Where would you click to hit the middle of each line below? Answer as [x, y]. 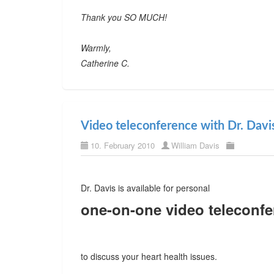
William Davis [195, 145]
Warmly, [96, 48]
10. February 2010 [123, 145]
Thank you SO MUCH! [124, 17]
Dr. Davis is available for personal [145, 188]
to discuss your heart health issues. [149, 256]
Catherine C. [105, 63]
